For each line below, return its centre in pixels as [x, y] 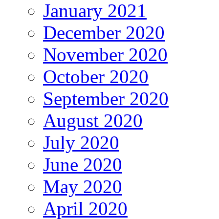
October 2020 [96, 76]
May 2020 [83, 186]
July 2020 [81, 142]
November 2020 [105, 54]
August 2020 [93, 120]
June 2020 [83, 164]
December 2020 [104, 32]
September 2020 [106, 98]
